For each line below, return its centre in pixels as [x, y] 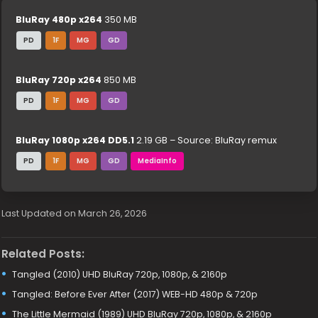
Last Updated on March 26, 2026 [75, 213]
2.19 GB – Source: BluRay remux [206, 140]
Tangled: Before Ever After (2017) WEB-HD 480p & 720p [135, 295]
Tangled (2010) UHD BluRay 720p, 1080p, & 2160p [120, 275]
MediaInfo [157, 160]
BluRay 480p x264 [59, 19]
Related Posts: [43, 254]
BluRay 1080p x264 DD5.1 [75, 140]
